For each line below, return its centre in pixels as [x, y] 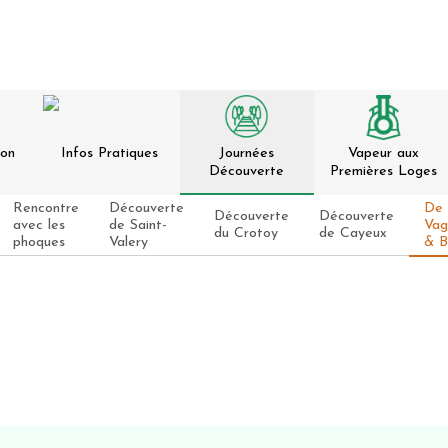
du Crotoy [245, 233]
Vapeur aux [384, 153]
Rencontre [45, 208]
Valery [128, 242]
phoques [38, 242]
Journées [247, 153]
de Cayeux [352, 233]
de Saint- [137, 225]
